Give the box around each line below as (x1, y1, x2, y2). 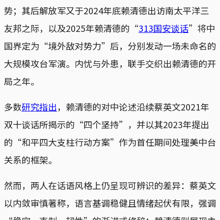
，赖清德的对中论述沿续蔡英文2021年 (57, 100, 209, 113)
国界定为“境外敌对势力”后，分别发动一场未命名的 (4, 39, 216, 52)
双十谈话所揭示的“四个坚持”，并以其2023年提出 (4, 117, 209, 131)
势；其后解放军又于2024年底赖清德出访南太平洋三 (4, 3, 209, 17)
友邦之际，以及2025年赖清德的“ (4, 21, 138, 34)
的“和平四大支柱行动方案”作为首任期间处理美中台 (4, 135, 216, 148)
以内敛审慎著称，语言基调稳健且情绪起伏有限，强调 (4, 196, 216, 209)
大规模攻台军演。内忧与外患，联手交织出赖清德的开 (4, 56, 216, 70)
